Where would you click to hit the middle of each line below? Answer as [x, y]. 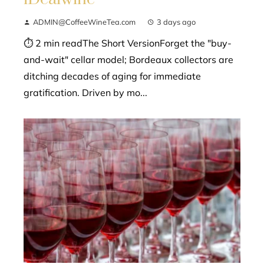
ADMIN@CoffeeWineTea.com [84, 22]
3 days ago [176, 22]
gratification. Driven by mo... [85, 92]
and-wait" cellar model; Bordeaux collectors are [128, 59]
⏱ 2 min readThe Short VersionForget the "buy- [128, 43]
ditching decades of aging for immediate [112, 76]
